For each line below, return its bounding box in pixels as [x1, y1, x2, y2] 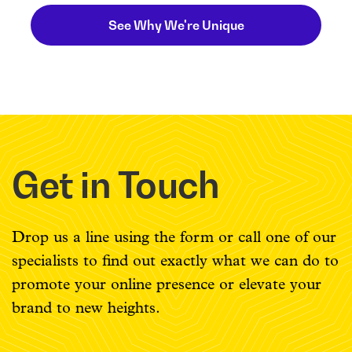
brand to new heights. [12, 300, 160, 317]
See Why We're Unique [108, 17, 244, 34]
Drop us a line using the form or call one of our [12, 229, 336, 246]
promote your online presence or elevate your [12, 277, 321, 293]
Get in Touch [12, 163, 220, 207]
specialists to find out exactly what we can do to [12, 253, 339, 269]
